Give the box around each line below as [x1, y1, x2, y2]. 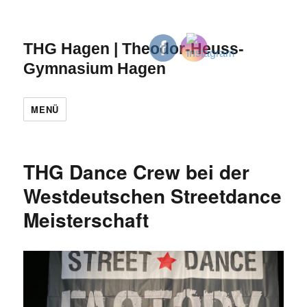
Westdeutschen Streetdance [23, 182, 282, 210]
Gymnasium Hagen [23, 60, 167, 77]
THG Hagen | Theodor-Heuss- [23, 40, 245, 58]
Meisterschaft [23, 206, 149, 234]
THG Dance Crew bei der [23, 158, 250, 186]
